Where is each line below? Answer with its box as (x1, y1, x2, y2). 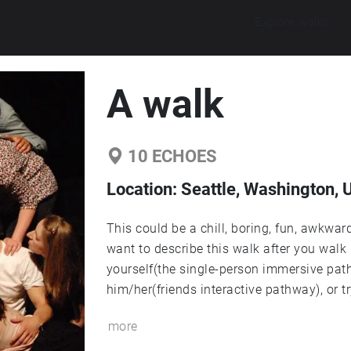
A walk (106, 81, 224, 127)
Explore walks (255, 14, 330, 29)
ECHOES (147, 147, 217, 166)
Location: (106, 179, 181, 199)
